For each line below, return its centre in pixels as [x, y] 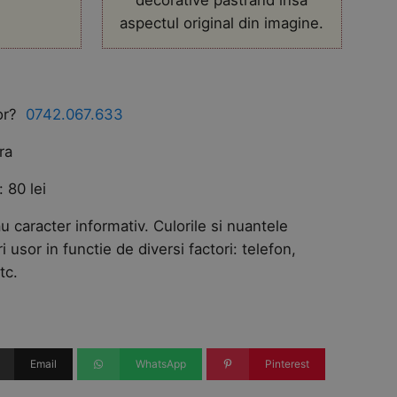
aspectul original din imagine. [222, 23]
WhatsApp [161, 364]
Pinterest [287, 364]
